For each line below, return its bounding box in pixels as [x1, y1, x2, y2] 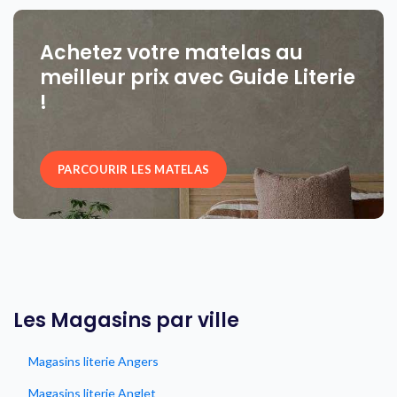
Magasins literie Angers [28, 354, 159, 370]
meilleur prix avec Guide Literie [40, 64, 355, 92]
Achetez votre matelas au [40, 39, 303, 67]
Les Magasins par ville [13, 307, 239, 335]
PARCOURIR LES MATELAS [58, 162, 210, 177]
